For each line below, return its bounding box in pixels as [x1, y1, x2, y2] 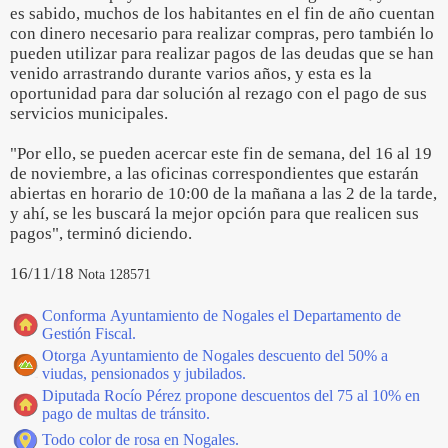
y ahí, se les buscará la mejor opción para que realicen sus [10, 204, 419, 223]
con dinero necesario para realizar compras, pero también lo [10, 24, 434, 43]
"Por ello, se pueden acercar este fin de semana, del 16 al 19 [10, 144, 432, 163]
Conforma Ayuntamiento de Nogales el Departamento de [42, 307, 401, 324]
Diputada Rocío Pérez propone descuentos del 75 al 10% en [42, 387, 420, 404]
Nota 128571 [78, 266, 151, 282]
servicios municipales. [10, 104, 168, 123]
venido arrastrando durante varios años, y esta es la [10, 64, 372, 83]
